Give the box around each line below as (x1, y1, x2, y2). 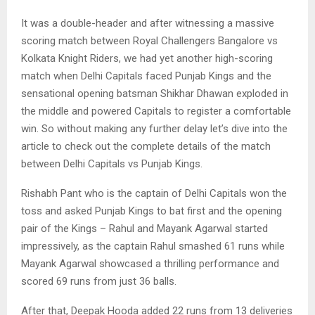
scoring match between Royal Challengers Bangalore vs (21, 34, 278, 47)
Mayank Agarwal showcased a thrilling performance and (21, 257, 279, 270)
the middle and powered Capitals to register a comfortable (21, 104, 291, 117)
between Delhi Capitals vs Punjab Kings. (21, 157, 202, 170)
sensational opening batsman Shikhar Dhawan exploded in (21, 86, 288, 100)
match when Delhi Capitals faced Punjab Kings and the (21, 69, 271, 82)
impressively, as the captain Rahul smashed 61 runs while (21, 239, 285, 252)
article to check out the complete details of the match (21, 139, 271, 153)
